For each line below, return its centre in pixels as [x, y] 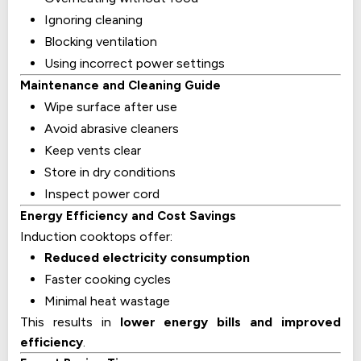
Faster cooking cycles [108, 279]
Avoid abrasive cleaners [112, 128]
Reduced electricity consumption [147, 257]
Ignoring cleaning [93, 19]
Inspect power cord [102, 193]
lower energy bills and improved [230, 322]
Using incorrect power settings [135, 63]
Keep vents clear [93, 150]
